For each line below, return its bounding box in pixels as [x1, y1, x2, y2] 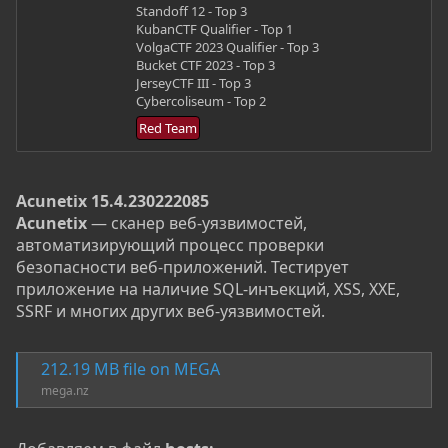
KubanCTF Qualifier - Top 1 [136, 19, 293, 38]
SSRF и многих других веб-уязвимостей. [16, 300, 325, 323]
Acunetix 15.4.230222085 [16, 190, 209, 213]
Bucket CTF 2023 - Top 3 [136, 55, 275, 74]
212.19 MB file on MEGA [41, 358, 220, 381]
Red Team [139, 119, 197, 138]
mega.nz [41, 382, 89, 400]
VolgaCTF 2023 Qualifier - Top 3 [136, 37, 319, 56]
